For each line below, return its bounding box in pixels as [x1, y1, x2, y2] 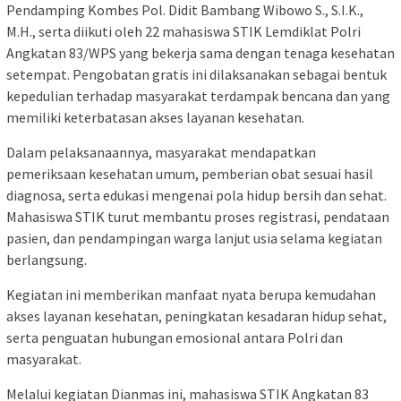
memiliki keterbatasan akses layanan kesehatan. [6, 107, 304, 126]
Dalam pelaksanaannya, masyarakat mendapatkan [6, 142, 316, 161]
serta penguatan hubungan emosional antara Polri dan [6, 328, 343, 346]
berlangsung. [6, 250, 87, 269]
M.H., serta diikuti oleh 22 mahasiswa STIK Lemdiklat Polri [6, 21, 361, 40]
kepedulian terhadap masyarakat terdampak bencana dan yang [6, 86, 390, 105]
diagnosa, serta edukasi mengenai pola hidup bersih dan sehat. [6, 185, 387, 204]
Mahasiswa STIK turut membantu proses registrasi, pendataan [6, 207, 389, 226]
